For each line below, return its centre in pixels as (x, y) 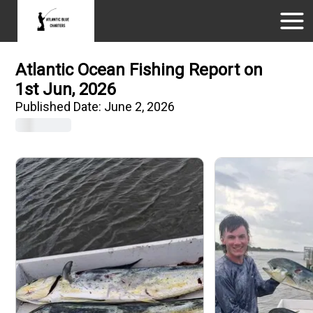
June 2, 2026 (140, 107)
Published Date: (60, 107)
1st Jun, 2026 (66, 89)
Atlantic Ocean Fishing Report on (139, 70)
